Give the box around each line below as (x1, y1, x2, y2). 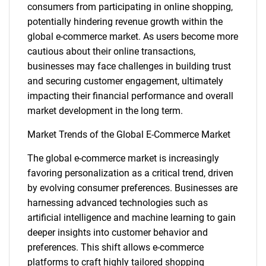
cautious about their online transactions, (27, 46, 195, 57)
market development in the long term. (27, 105, 183, 116)
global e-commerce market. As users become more (27, 31, 238, 42)
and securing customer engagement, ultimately (27, 75, 223, 87)
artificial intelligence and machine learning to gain (27, 212, 236, 223)
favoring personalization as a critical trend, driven (27, 167, 233, 179)
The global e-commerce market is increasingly (27, 153, 219, 164)
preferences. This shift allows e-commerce (27, 242, 204, 253)
